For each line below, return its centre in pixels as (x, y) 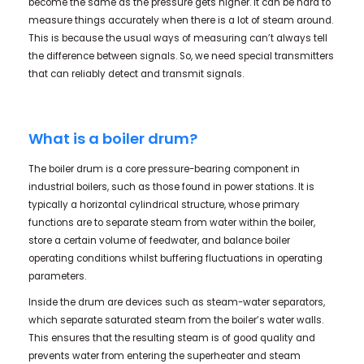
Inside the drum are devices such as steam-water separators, (176, 302)
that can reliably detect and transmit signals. (136, 74)
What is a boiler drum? (113, 138)
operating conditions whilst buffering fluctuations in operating (175, 258)
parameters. (57, 276)
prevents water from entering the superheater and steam (164, 356)
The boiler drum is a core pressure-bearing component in (164, 169)
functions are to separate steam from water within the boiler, (171, 223)
